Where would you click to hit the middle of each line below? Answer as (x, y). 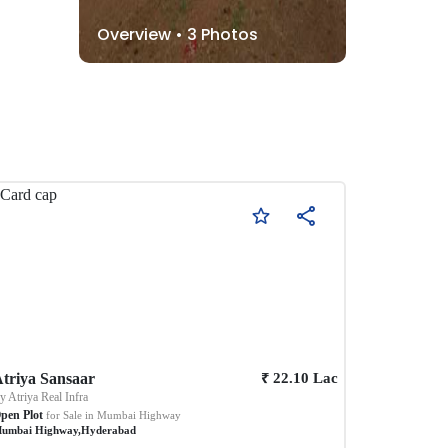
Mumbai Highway (139, 414)
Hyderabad (109, 429)
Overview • (141, 34)
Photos (227, 34)
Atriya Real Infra (48, 396)
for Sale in (70, 414)
